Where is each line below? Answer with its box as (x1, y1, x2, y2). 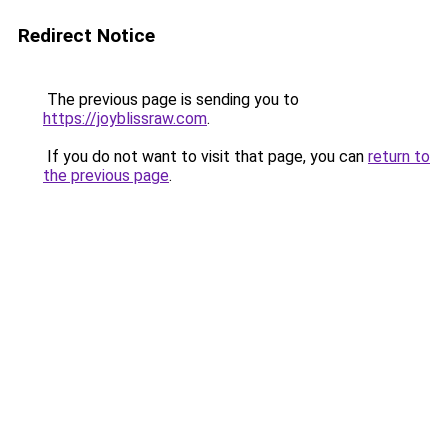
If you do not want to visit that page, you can (43, 147, 368, 166)
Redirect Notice (18, 24, 155, 47)
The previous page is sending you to (43, 90, 299, 109)
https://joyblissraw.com (43, 109, 207, 128)
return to (368, 147, 430, 166)
